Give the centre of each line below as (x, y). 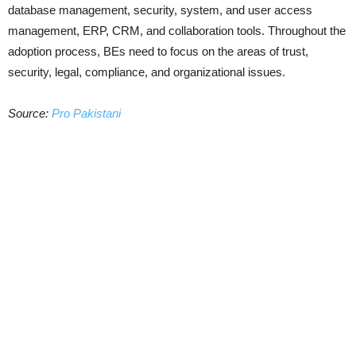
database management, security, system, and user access (160, 10)
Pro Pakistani (86, 114)
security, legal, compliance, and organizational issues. (147, 72)
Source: (30, 114)
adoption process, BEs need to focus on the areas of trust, (158, 52)
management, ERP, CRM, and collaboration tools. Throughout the (177, 31)
